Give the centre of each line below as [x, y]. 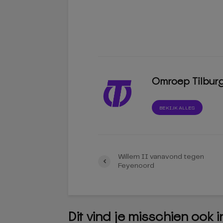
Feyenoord [136, 166]
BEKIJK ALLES [177, 108]
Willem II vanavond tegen [161, 157]
